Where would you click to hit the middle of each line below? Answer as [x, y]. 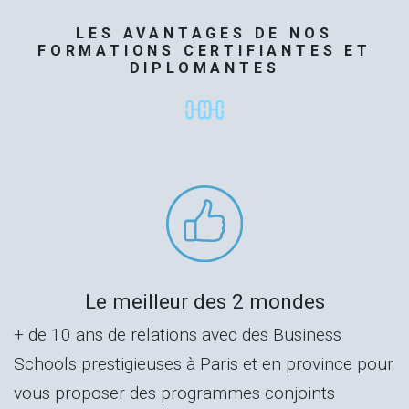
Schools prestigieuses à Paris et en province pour [204, 364]
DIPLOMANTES [204, 68]
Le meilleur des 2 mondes [204, 302]
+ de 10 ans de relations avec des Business [178, 335]
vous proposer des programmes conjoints [174, 393]
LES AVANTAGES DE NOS [204, 33]
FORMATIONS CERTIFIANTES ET [204, 50]
